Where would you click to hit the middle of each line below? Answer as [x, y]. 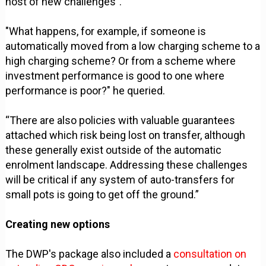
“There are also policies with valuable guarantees [121, 121]
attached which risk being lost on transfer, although [126, 135]
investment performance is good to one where [115, 76]
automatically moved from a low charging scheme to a [133, 46]
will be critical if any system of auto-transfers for [120, 180]
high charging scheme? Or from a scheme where [121, 61]
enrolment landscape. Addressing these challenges [127, 165]
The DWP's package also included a [90, 254]
